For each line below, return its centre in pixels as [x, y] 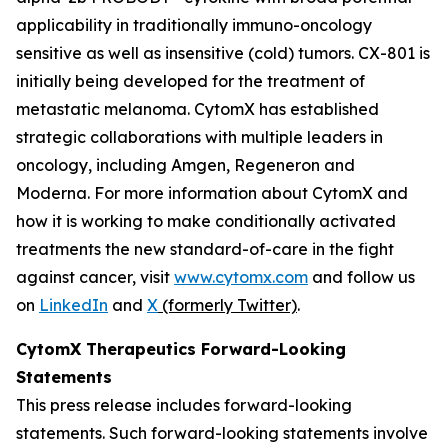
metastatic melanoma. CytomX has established [197, 109]
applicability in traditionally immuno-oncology [194, 25]
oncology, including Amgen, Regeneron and [185, 165]
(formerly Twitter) [227, 305]
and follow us [361, 277]
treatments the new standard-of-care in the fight [205, 249]
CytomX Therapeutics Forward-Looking [181, 349]
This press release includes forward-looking [184, 405]
